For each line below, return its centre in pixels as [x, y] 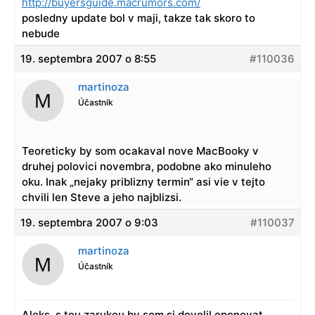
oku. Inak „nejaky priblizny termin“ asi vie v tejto [143, 182]
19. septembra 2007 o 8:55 [88, 59]
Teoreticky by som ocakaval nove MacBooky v [140, 151]
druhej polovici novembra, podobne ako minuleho [147, 167]
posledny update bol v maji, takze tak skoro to [139, 18]
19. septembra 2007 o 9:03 [89, 223]
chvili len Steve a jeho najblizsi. [102, 198]
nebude [41, 34]
